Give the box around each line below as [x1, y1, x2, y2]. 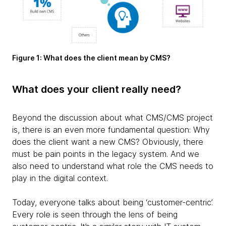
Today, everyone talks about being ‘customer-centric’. [12, 197, 213, 207]
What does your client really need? [12, 83, 181, 95]
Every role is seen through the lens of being [12, 209, 178, 219]
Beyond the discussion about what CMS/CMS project [12, 112, 213, 123]
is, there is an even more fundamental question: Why [12, 124, 210, 135]
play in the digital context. [12, 173, 108, 183]
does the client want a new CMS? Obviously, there [12, 136, 203, 147]
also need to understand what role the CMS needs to [12, 160, 213, 171]
